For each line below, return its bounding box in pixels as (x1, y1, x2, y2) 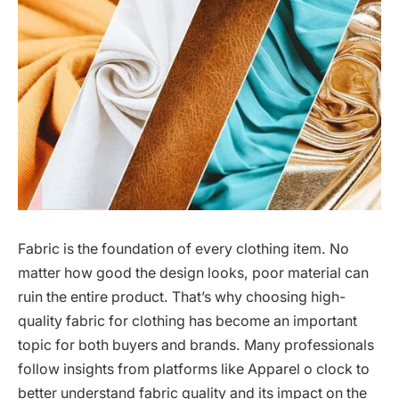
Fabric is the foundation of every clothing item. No (18, 240, 349, 258)
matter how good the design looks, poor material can (18, 265, 369, 282)
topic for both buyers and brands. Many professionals (18, 337, 374, 354)
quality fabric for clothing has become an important (18, 313, 357, 330)
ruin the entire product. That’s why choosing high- (18, 289, 346, 306)
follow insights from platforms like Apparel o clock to (18, 361, 370, 379)
